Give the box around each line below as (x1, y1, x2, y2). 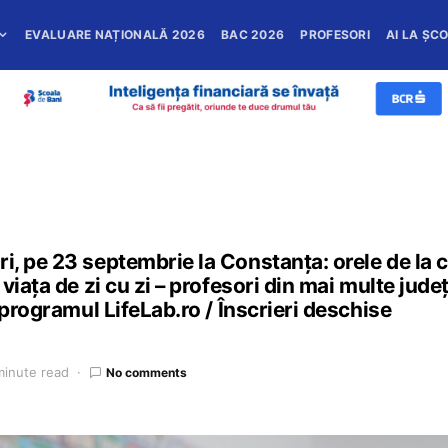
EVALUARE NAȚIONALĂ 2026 (25, 27, 205, 42)
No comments (106, 364, 188, 380)
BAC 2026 (220, 27, 285, 42)
